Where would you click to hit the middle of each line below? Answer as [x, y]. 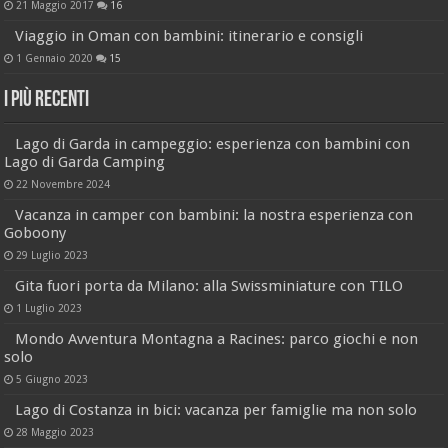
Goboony [35, 232]
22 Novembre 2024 [63, 183]
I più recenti [47, 100]
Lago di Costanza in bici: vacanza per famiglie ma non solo [216, 409]
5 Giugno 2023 [52, 378]
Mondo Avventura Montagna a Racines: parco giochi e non [217, 338]
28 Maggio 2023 [55, 431]
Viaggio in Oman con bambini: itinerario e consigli [189, 35]
